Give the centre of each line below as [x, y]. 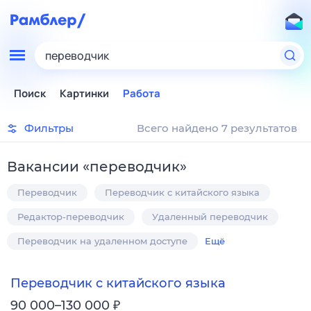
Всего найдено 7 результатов [217, 128]
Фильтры [49, 128]
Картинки [84, 93]
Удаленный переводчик [210, 217]
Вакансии [43, 167]
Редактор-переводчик [71, 217]
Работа [142, 93]
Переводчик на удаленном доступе [102, 241]
